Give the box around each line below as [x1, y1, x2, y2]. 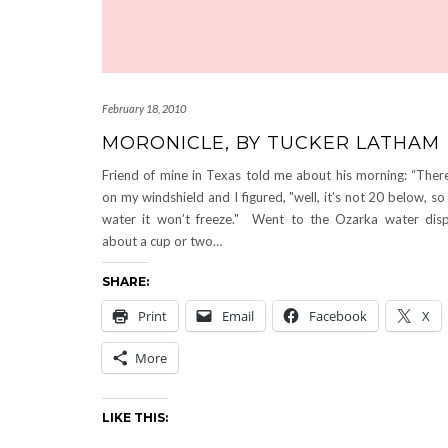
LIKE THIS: [102, 410, 168, 426]
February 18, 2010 [102, 102, 186, 116]
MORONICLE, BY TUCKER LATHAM [102, 132, 440, 155]
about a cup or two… [102, 233, 222, 250]
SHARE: [102, 274, 149, 290]
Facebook [309, 307, 367, 326]
